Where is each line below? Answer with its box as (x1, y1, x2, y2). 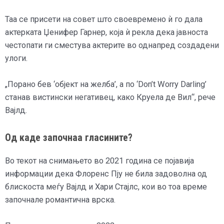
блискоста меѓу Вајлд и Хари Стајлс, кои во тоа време (5, 181, 207, 191)
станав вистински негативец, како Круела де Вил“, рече (5, 92, 215, 102)
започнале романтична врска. (5, 194, 115, 204)
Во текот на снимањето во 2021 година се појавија (5, 155, 194, 165)
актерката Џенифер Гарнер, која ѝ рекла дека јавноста (5, 27, 208, 37)
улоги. (5, 53, 27, 63)
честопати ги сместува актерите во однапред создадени (5, 40, 219, 50)
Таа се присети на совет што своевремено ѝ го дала (5, 14, 202, 24)
